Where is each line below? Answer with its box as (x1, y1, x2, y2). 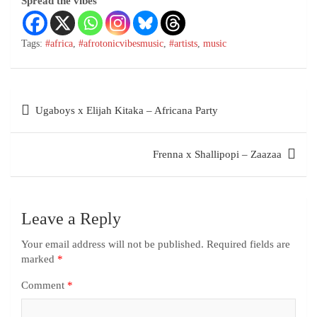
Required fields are (207, 238, 290, 250)
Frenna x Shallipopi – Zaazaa (153, 148, 282, 160)
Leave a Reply (21, 209, 121, 228)
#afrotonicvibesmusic (79, 38, 163, 49)
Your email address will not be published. (21, 238, 204, 250)
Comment (21, 279, 67, 291)
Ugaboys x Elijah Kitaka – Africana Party (35, 104, 218, 116)
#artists (169, 38, 197, 49)
